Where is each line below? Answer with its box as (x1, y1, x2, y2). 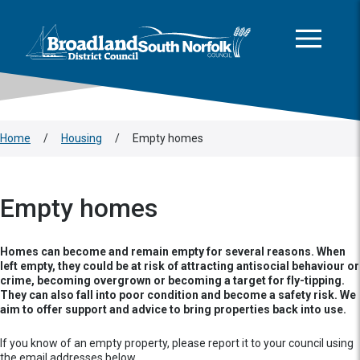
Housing (61, 132, 102, 145)
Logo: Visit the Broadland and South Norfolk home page (26, 25, 336, 41)
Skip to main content (13, 11, 127, 27)
